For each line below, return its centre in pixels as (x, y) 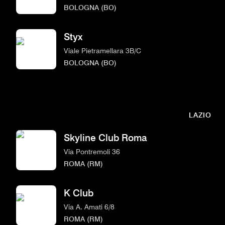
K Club (79, 193)
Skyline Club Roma (105, 138)
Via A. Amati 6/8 (89, 206)
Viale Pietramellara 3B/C (102, 50)
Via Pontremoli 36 (92, 151)
